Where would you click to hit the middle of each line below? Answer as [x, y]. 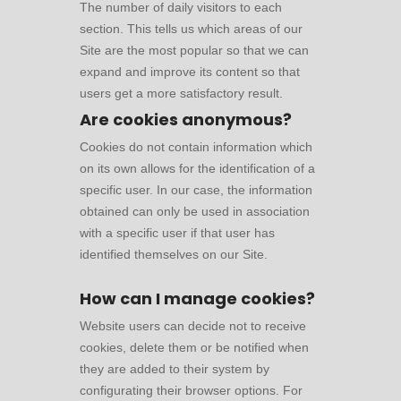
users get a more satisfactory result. [181, 93]
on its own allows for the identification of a [197, 168]
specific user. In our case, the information [196, 190]
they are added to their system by [175, 369]
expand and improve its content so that [190, 72]
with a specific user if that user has [177, 233]
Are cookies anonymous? [186, 119]
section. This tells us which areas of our [191, 29]
